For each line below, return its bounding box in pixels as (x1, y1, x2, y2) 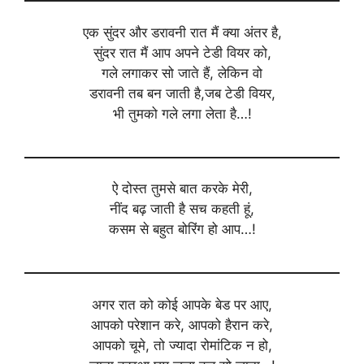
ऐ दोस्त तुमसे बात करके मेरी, (111, 180, 253, 197)
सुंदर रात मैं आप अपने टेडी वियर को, (93, 44, 271, 61)
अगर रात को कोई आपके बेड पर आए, (92, 296, 272, 313)
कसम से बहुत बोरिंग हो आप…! (108, 221, 256, 238)
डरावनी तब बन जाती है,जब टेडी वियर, (89, 84, 275, 102)
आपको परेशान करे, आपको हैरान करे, (91, 316, 273, 333)
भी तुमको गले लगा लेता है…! (112, 105, 252, 122)
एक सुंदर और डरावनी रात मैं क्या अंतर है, (82, 24, 282, 41)
